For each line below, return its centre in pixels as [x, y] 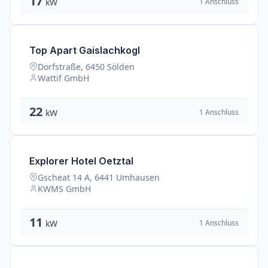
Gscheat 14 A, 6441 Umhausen [99, 177]
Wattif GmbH [63, 78]
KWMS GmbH [64, 189]
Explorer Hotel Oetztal [81, 161]
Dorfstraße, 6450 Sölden [86, 67]
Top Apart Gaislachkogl [85, 50]
